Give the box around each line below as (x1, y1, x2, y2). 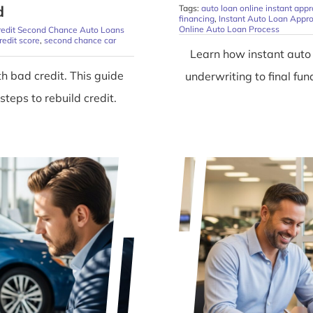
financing (179, 13, 214, 24)
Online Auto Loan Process (179, 24, 279, 35)
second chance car (43, 35, 116, 46)
